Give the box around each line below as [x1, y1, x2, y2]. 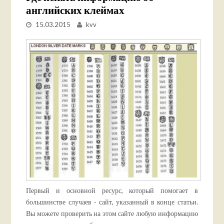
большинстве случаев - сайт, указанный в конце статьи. [26, 197, 198, 206]
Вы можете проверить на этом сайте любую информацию [26, 208, 198, 217]
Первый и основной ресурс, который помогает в [26, 185, 198, 194]
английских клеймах [26, 3, 125, 16]
